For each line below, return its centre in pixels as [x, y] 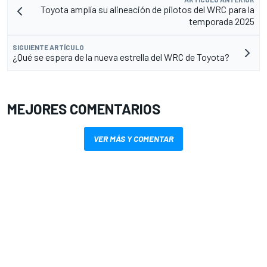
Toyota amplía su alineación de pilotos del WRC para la [148, 10]
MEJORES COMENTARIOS [84, 109]
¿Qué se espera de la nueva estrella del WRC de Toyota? [121, 57]
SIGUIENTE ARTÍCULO [48, 47]
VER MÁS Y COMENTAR [133, 139]
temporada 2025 [222, 21]
